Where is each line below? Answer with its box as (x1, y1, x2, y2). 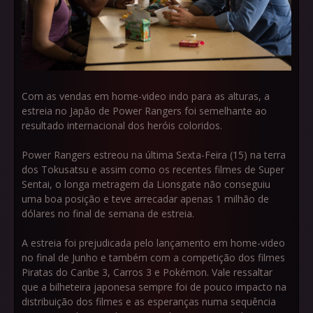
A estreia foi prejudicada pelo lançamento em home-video (22, 235, 285, 249)
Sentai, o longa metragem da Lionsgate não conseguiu (22, 177, 270, 191)
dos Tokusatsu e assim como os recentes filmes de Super (22, 162, 284, 176)
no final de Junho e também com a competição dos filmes (22, 250, 285, 264)
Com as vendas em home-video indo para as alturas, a (22, 89, 270, 103)
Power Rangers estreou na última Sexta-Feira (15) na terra (22, 147, 286, 161)
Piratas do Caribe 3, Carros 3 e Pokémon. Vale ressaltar (22, 265, 272, 279)
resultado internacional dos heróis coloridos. (22, 118, 222, 132)
